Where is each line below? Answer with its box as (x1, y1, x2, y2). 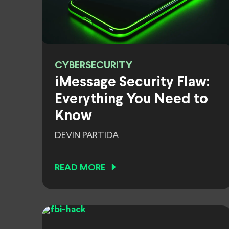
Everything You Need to (55, 93, 208, 106)
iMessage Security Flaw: (55, 76, 210, 89)
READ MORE (55, 164, 105, 172)
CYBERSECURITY (55, 61, 132, 71)
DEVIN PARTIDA (55, 131, 119, 140)
